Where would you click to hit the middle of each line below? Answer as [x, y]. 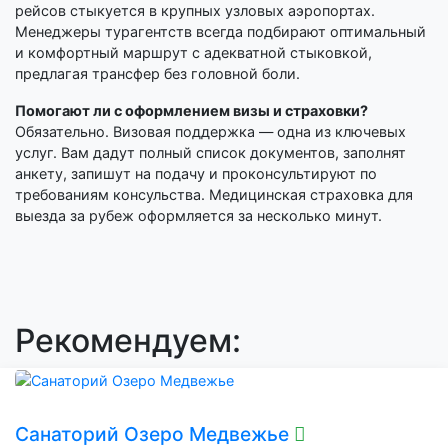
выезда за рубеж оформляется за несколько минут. [198, 216]
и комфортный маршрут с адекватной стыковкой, [193, 53]
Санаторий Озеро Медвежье [154, 433]
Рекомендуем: [128, 341]
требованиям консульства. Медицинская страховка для [214, 195]
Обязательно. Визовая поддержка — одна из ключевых [210, 132]
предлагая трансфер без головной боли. [157, 74]
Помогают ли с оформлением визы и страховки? [191, 111]
